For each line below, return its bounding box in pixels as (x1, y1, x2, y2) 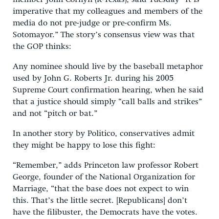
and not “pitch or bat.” (13, 109, 97, 118)
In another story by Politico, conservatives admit (13, 129, 195, 138)
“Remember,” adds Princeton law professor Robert (13, 161, 198, 170)
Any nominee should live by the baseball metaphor (13, 62, 203, 71)
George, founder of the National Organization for (13, 173, 195, 181)
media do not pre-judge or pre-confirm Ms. (13, 19, 172, 27)
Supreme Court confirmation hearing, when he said (13, 86, 204, 94)
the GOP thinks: (13, 42, 71, 51)
